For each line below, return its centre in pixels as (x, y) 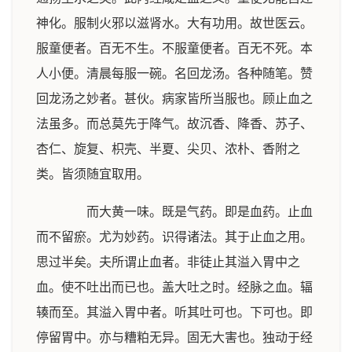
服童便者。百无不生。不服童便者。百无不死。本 (174, 48)
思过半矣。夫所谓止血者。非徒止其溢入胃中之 (168, 262)
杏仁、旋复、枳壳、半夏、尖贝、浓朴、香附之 (168, 149)
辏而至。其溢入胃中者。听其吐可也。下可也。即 (174, 312)
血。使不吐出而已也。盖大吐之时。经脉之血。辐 (174, 287)
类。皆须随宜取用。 (93, 174)
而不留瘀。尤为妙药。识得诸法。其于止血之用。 (174, 237)
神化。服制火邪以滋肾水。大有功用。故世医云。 (174, 23)
